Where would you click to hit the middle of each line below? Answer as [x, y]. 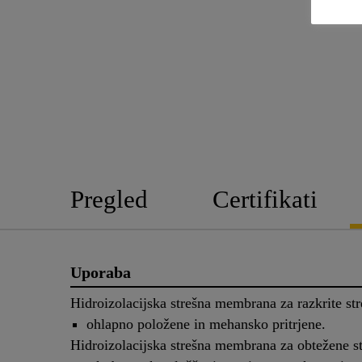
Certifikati [265, 199]
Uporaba [101, 272]
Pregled [109, 199]
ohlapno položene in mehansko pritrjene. [206, 324]
